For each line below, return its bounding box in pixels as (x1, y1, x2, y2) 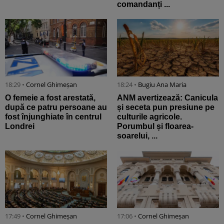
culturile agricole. (117, 112, 182, 121)
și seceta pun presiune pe (117, 103, 214, 112)
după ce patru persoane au (5, 103, 107, 112)
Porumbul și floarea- (117, 122, 193, 131)
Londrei (5, 122, 34, 131)
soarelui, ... (117, 131, 157, 140)
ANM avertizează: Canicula (117, 93, 218, 102)
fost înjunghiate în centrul (5, 112, 101, 121)
